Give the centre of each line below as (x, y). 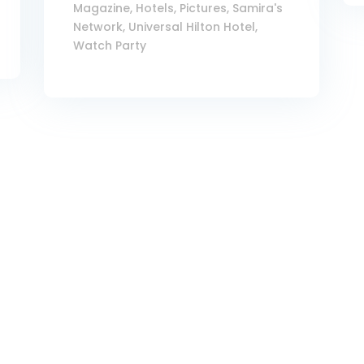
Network (98, 27)
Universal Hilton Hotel (192, 27)
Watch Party (110, 46)
